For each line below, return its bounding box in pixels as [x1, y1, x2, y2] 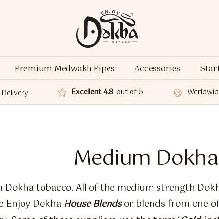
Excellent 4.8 [71, 87, 113, 99]
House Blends [64, 197, 121, 212]
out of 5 [116, 87, 143, 99]
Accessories [134, 63, 180, 76]
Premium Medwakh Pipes [15, 63, 115, 76]
